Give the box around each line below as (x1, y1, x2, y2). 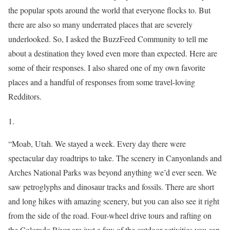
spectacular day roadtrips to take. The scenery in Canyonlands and (8, 152, 222, 163)
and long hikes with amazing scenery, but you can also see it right (8, 195, 219, 206)
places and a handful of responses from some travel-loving (8, 76, 195, 87)
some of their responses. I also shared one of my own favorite (8, 62, 205, 73)
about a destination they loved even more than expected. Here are (8, 47, 217, 59)
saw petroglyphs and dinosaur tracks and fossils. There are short (8, 181, 214, 192)
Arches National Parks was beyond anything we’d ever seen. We (8, 166, 217, 178)
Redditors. (8, 90, 42, 102)
